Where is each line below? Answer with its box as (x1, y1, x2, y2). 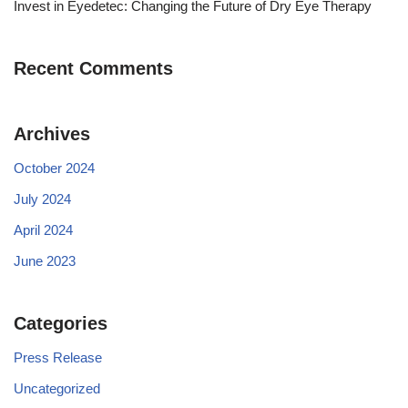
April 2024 (14, 221, 73, 238)
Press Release (14, 349, 102, 365)
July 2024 (14, 190, 71, 207)
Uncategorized (14, 380, 100, 396)
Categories (14, 312, 107, 333)
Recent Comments (14, 57, 173, 78)
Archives (14, 123, 90, 144)
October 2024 (14, 159, 95, 176)
